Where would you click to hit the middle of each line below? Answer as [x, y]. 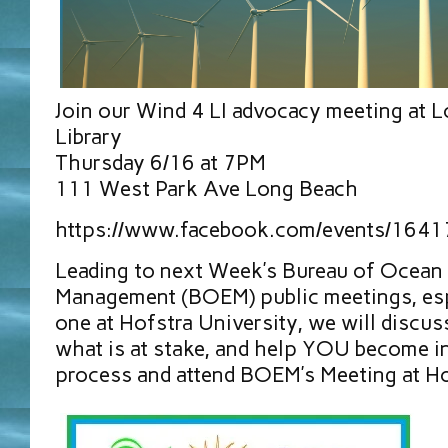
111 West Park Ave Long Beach [206, 189]
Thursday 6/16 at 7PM [160, 163]
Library [88, 137]
